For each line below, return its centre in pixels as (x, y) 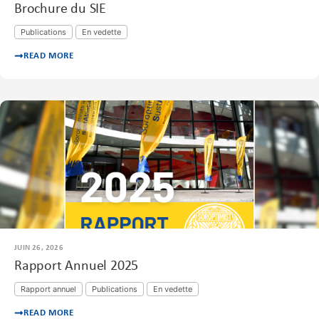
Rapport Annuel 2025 (77, 267)
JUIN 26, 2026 (39, 249)
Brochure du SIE (60, 10)
